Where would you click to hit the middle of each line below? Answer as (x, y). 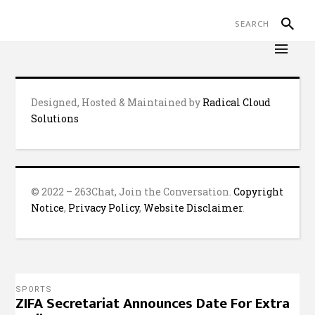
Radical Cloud (237, 102)
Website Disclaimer (193, 208)
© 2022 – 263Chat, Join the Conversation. (133, 192)
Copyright (259, 192)
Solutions (55, 118)
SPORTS (34, 289)
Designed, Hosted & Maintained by (117, 102)
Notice (48, 208)
